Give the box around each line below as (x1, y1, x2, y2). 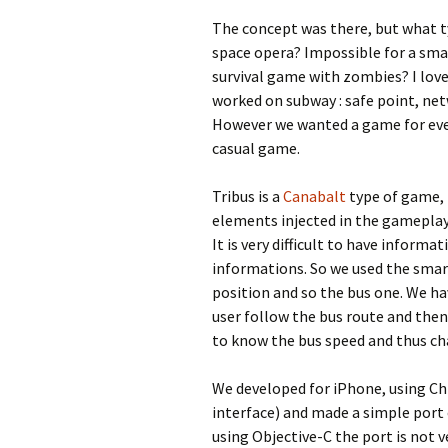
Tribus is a (212, 186, 283, 206)
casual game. (212, 138, 300, 158)
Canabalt (283, 186, 346, 206)
